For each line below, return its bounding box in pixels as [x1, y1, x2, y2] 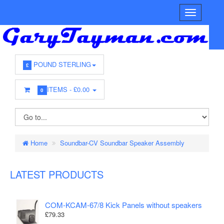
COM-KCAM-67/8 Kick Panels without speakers [45, 199, 202, 210]
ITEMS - [47, 84, 74, 94]
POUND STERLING [31, 59, 91, 69]
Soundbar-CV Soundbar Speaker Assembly [60, 138, 184, 148]
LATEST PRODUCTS [10, 167, 103, 182]
